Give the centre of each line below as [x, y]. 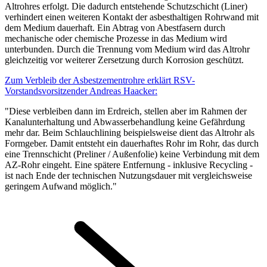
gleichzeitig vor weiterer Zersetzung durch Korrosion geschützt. [124, 60]
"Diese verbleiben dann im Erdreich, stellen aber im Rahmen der [126, 111]
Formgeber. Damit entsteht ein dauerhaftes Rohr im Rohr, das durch [132, 143]
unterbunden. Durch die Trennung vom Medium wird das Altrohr [127, 49]
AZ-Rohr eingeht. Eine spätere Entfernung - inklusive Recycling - [129, 164]
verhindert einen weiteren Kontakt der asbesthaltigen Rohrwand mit [132, 17]
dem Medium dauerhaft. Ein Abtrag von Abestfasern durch [115, 27]
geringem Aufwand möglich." [61, 186]
